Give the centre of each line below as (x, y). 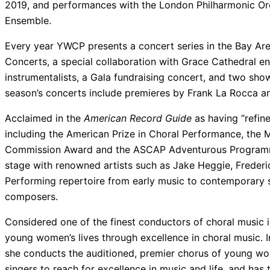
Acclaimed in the (44, 118)
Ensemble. (28, 20)
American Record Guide (138, 118)
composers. (31, 196)
